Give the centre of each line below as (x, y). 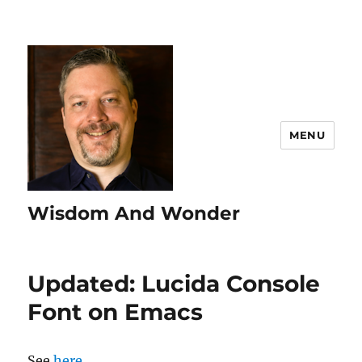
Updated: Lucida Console (174, 284)
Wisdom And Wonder (134, 213)
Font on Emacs (116, 312)
